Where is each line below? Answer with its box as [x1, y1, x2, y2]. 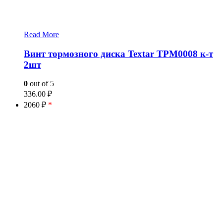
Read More [24, 30, 59, 39]
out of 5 [28, 79, 54, 88]
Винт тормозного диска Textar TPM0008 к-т [24, 48, 213, 59]
